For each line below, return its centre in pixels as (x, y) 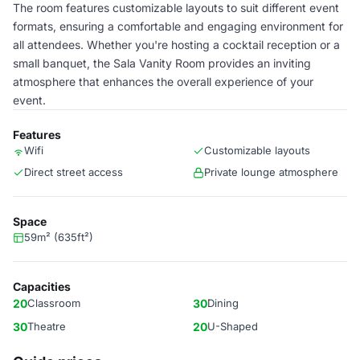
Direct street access (74, 172)
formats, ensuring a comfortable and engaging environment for (178, 26)
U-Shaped (233, 326)
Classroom (54, 303)
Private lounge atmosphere (271, 172)
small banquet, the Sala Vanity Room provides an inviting (162, 63)
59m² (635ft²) (59, 237)
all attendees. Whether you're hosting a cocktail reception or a (176, 45)
